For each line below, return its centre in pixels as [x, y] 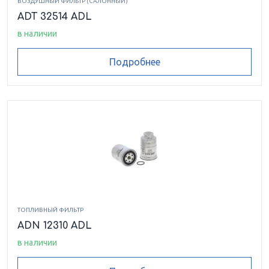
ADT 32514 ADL [55, 17]
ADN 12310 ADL [55, 226]
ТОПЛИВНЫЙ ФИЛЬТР [50, 210]
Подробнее [134, 62]
